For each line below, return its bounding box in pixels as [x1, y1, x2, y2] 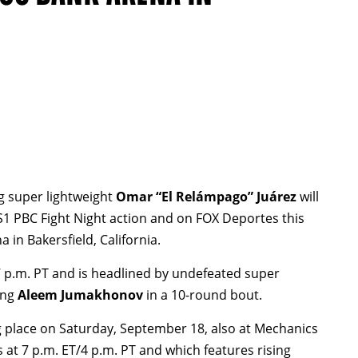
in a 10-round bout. [146, 286, 263, 304]
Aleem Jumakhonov [18, 286, 147, 304]
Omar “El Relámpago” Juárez [116, 188, 300, 205]
